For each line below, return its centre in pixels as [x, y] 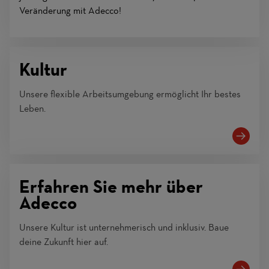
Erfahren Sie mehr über [111, 187]
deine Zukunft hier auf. [64, 242]
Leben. [32, 109]
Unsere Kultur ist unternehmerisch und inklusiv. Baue [124, 228]
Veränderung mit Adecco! [70, 11]
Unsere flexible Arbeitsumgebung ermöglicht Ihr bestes [130, 94]
